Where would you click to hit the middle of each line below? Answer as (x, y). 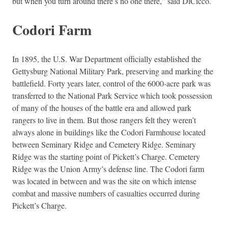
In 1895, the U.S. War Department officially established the (107, 59)
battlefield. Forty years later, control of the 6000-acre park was (111, 83)
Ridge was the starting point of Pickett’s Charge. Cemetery (106, 156)
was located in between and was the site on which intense (104, 181)
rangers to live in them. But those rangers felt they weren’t (104, 120)
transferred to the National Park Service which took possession (112, 95)
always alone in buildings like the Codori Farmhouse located (109, 132)
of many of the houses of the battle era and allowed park (102, 107)
